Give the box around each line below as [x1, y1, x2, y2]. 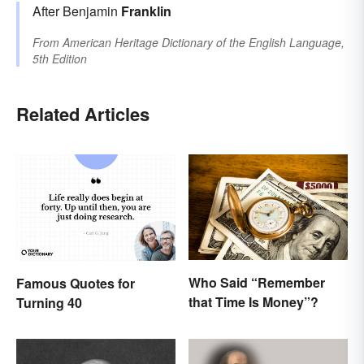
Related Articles [16, 101, 149, 128]
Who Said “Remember [188, 273, 325, 292]
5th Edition [32, 50, 87, 67]
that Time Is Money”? [188, 292, 318, 312]
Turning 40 [16, 292, 82, 312]
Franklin [121, 2, 171, 21]
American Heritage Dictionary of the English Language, [63, 34, 344, 51]
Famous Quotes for [16, 273, 135, 292]
